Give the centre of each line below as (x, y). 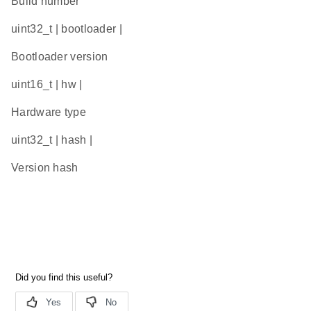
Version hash (45, 167)
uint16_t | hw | (47, 84)
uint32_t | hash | (52, 140)
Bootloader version (60, 56)
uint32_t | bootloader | (67, 28)
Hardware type (49, 112)
